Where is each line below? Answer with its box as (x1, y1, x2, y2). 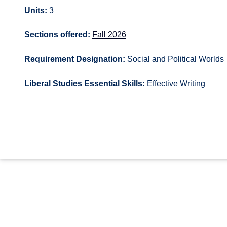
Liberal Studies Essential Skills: (24, 79, 145, 88)
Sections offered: (24, 30, 90, 39)
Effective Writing (145, 79, 205, 88)
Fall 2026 (92, 30, 126, 39)
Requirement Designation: (24, 55, 125, 63)
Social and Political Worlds (125, 55, 224, 63)
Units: (24, 6, 47, 15)
